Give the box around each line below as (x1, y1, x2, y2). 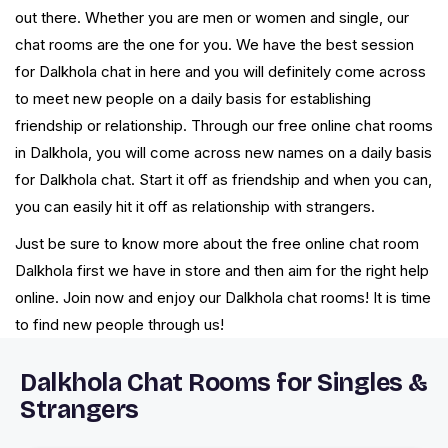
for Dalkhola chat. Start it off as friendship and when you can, (15, 170, 432, 190)
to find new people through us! (15, 315, 224, 335)
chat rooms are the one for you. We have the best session (15, 35, 414, 55)
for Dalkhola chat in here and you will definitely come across (15, 62, 426, 82)
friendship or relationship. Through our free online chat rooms (15, 116, 433, 136)
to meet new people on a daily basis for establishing (15, 89, 371, 109)
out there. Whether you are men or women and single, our (15, 8, 409, 28)
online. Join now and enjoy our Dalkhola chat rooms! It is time (15, 288, 431, 308)
